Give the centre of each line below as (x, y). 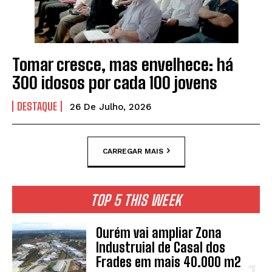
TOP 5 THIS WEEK (136, 200)
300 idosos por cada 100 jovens (115, 83)
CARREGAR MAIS (133, 151)
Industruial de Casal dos (161, 248)
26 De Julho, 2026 (110, 107)
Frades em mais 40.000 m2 (169, 262)
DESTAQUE (37, 107)
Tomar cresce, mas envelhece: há (123, 65)
